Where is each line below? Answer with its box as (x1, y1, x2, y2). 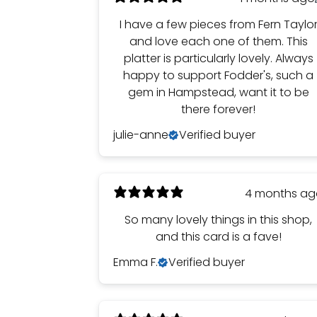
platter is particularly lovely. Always (123, 50, 313, 67)
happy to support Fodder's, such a (123, 67, 314, 83)
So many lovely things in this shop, (125, 212, 313, 228)
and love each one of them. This (129, 33, 308, 50)
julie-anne (113, 127, 168, 143)
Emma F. (113, 254, 158, 270)
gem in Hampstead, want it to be (127, 84, 309, 100)
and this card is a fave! (155, 229, 282, 245)
